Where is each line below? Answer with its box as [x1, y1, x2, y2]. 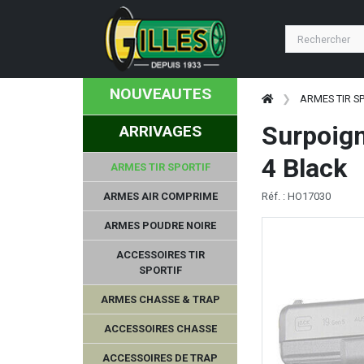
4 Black [262, 153, 347, 184]
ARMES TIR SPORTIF [110, 160, 210, 173]
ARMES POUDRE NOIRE [104, 219, 216, 232]
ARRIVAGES [119, 121, 201, 141]
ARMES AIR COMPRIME [102, 189, 218, 202]
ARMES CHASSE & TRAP [100, 292, 220, 305]
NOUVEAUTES [109, 84, 211, 103]
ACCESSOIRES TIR [115, 248, 205, 261]
